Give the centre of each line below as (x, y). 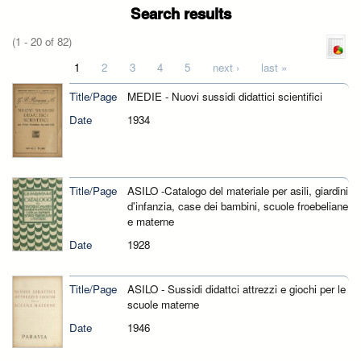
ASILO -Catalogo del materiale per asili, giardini (237, 191)
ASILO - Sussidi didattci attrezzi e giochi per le (236, 288)
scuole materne (163, 304)
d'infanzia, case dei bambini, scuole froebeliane (237, 206)
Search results (180, 13)
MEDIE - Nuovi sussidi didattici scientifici (224, 97)
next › (226, 67)
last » (274, 67)
